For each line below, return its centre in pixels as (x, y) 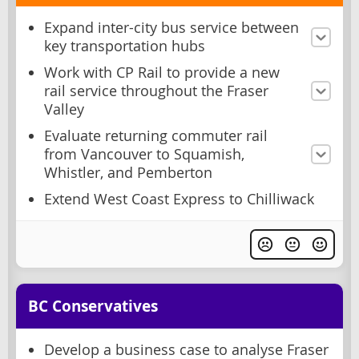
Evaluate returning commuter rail (156, 136)
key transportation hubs (125, 46)
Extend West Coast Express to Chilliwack (179, 199)
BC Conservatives (93, 307)
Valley (64, 109)
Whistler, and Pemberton (128, 173)
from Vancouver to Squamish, (144, 154)
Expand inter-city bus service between (171, 28)
